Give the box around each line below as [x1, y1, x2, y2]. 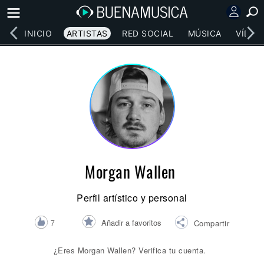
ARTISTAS [66, 28, 108, 38]
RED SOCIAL [122, 28, 174, 38]
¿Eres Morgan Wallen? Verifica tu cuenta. [53, 245, 206, 256]
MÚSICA [187, 28, 222, 38]
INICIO [24, 28, 52, 38]
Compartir [193, 217, 230, 229]
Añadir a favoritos [101, 216, 161, 228]
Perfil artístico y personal [77, 191, 187, 204]
